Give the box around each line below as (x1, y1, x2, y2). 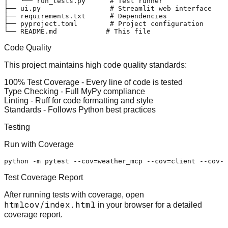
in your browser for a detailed (96, 201, 202, 210)
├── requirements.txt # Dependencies (4, 12, 167, 20)
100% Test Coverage (4, 78, 79, 87)
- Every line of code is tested (79, 78, 183, 87)
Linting (4, 96, 28, 105)
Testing (4, 123, 30, 132)
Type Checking (4, 87, 59, 96)
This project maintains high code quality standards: (4, 61, 187, 70)
